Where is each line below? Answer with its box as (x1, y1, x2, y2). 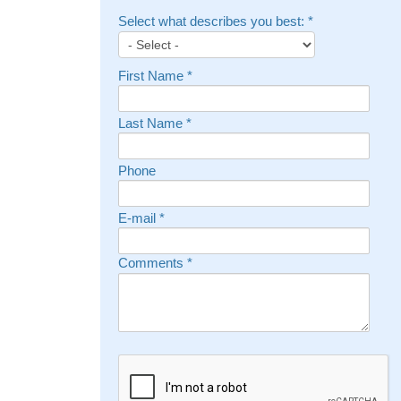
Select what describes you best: (118, 13, 308, 29)
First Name (118, 68, 187, 83)
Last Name (118, 115, 186, 131)
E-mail (118, 210, 159, 226)
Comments (118, 255, 187, 270)
